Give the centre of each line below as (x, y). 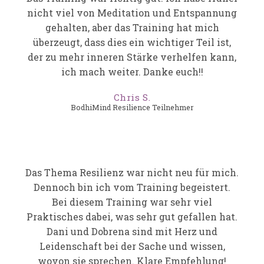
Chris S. (132, 98)
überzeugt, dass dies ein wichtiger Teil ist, (132, 42)
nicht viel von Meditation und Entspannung (132, 13)
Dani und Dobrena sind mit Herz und (132, 232)
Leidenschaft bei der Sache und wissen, (132, 246)
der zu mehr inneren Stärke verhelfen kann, (132, 57)
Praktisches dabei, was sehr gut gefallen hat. (132, 217)
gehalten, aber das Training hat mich (132, 28)
